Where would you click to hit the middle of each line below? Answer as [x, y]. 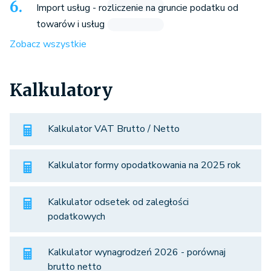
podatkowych [77, 216]
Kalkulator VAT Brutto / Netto [114, 129]
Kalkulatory [61, 90]
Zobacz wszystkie [48, 44]
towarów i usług [70, 24]
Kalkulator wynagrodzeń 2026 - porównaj [137, 252]
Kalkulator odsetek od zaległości [118, 202]
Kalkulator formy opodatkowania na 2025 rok [144, 165]
